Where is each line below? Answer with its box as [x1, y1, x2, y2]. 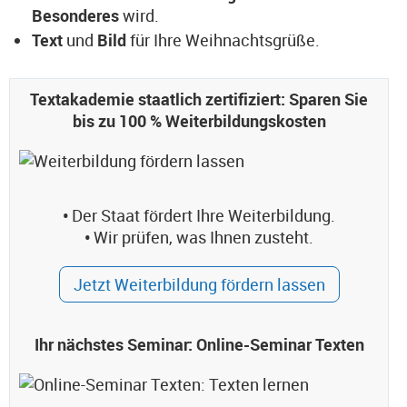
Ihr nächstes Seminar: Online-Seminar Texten [34, 333, 364, 355]
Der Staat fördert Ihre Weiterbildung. [68, 204, 335, 226]
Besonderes [32, 5, 123, 26]
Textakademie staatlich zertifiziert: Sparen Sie [30, 88, 368, 110]
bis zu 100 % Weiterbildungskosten [72, 110, 326, 132]
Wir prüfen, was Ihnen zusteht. [90, 226, 313, 248]
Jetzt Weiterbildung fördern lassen [73, 273, 325, 295]
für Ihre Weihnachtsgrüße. [126, 29, 320, 51]
